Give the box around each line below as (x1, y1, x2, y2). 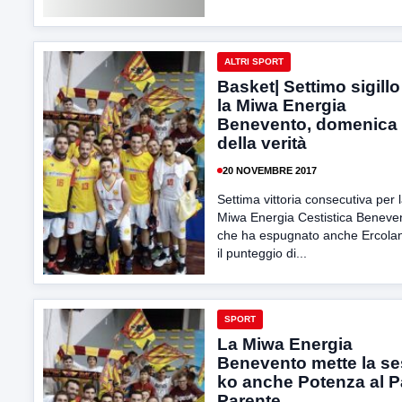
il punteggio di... (217, 246, 307, 260)
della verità (217, 134, 307, 153)
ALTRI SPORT (224, 57, 284, 66)
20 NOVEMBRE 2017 (223, 164, 317, 176)
